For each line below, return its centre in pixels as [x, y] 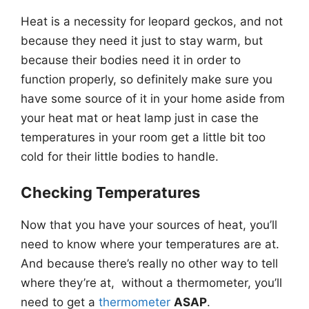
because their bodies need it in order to [131, 60]
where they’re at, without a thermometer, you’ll [151, 283]
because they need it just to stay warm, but [142, 40]
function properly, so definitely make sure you [147, 79]
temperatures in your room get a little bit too [143, 137]
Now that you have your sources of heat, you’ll [149, 225]
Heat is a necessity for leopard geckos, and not [152, 21]
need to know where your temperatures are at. [152, 245]
